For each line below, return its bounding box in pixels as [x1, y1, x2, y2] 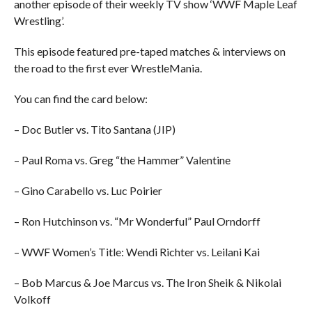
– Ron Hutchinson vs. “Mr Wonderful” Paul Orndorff [13, 214, 260, 228]
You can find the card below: [13, 92, 148, 105]
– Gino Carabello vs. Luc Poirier [13, 184, 162, 197]
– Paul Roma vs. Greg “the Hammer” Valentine [13, 153, 231, 166]
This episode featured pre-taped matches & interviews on [13, 45, 286, 58]
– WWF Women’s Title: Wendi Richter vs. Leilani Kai [13, 245, 260, 258]
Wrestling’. [13, 14, 64, 27]
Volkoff [13, 292, 51, 306]
